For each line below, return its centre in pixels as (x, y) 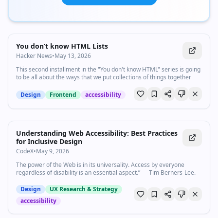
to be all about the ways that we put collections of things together (104, 77)
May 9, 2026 (53, 151)
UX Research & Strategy (84, 189)
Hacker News (34, 56)
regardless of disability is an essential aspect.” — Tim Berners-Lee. (106, 173)
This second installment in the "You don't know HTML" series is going (108, 69)
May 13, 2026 (73, 56)
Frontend (63, 95)
